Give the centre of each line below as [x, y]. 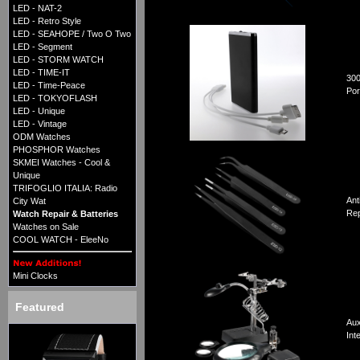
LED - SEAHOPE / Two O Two [72, 34]
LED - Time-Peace [49, 86]
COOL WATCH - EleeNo [61, 240]
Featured [40, 307]
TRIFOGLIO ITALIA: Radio [65, 188]
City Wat [29, 201]
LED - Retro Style [47, 21]
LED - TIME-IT [41, 73]
